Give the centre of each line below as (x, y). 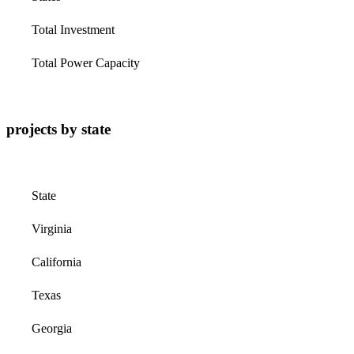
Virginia (52, 228)
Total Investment (73, 29)
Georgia (52, 328)
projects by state (58, 129)
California (56, 262)
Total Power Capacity (86, 62)
